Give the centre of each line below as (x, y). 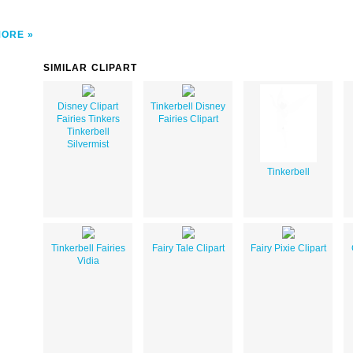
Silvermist (88, 144)
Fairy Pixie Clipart (288, 248)
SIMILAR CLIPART (91, 67)
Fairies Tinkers (88, 119)
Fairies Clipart (188, 119)
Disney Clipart (88, 106)
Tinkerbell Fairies (88, 248)
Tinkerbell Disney (188, 106)
